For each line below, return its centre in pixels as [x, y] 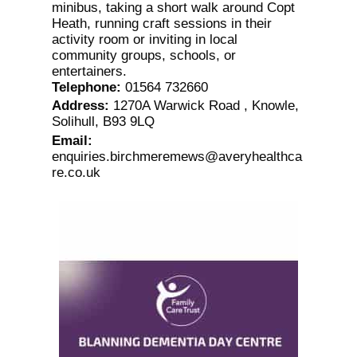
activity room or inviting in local [144, 40]
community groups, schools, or [143, 56]
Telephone [84, 88]
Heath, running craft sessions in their [161, 24]
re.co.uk [76, 172]
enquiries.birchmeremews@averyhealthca [177, 156]
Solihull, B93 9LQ [103, 122]
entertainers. [89, 72]
